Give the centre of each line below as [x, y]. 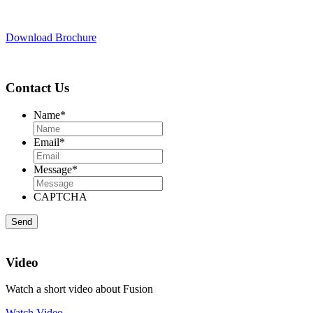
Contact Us [37, 88]
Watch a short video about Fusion [79, 289]
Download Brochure [51, 37]
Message [53, 169]
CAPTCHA [60, 196]
